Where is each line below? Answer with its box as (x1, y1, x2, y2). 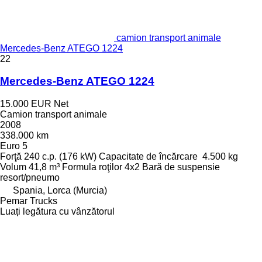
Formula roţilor (62, 162, 122, 173)
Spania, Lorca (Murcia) (13, 185, 107, 196)
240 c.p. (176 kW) (24, 151, 96, 162)
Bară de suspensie (142, 162, 220, 173)
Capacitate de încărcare (99, 151, 198, 162)
